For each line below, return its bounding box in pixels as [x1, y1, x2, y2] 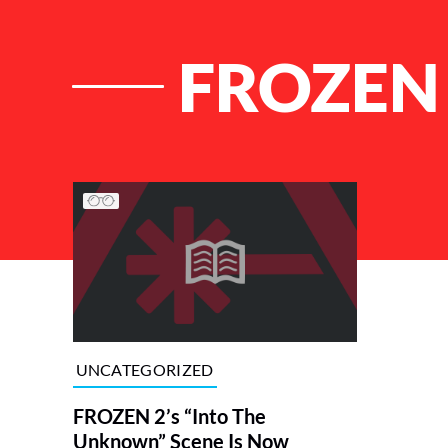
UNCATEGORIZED [75, 359, 214, 379]
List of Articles [71, 172, 201, 198]
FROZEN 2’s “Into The [72, 404, 266, 429]
